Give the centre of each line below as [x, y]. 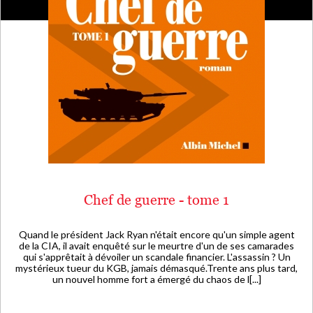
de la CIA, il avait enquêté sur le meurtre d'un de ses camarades [156, 245]
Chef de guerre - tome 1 [156, 199]
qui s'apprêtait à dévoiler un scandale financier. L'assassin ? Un [156, 256]
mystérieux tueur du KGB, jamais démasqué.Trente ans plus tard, [156, 268]
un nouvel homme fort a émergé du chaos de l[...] [156, 279]
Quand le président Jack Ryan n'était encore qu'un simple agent [156, 234]
